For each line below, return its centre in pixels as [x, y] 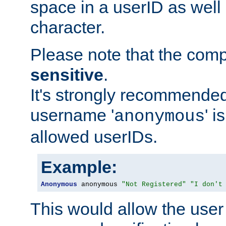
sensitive [67, 75]
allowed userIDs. [94, 137]
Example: [79, 167]
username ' [72, 115]
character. [68, 27]
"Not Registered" [154, 185]
